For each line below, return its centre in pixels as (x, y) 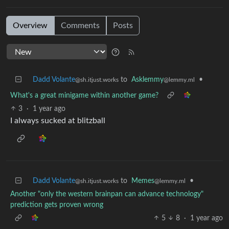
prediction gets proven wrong (57, 205)
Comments (80, 25)
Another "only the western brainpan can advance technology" (107, 194)
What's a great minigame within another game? (84, 95)
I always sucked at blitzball (58, 120)
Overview (30, 25)
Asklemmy (147, 79)
